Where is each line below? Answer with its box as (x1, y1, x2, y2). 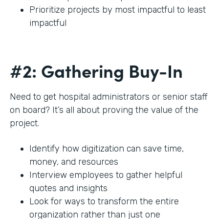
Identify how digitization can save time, (29, 143, 184, 154)
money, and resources (29, 156, 118, 168)
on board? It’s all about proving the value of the (10, 105, 198, 116)
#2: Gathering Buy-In (10, 58, 187, 83)
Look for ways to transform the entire (29, 196, 179, 207)
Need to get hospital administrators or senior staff (10, 91, 208, 103)
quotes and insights (29, 183, 110, 194)
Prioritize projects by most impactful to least (29, 4, 206, 16)
